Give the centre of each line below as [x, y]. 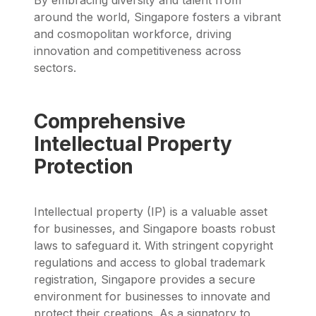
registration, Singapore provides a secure [145, 280]
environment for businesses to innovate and [152, 297]
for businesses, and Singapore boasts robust [154, 229]
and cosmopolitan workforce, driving [133, 34]
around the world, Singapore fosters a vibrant [157, 17]
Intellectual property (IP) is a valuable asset [151, 212]
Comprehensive [110, 121]
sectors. [55, 67]
